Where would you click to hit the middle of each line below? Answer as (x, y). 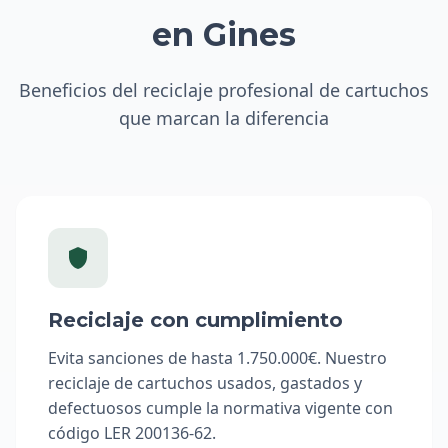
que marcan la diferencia (224, 118)
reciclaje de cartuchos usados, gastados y (205, 383)
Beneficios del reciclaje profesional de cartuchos (224, 90)
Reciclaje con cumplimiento (195, 320)
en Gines (224, 34)
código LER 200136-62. (132, 433)
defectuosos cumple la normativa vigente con (220, 408)
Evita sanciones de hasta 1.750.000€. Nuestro (217, 358)
